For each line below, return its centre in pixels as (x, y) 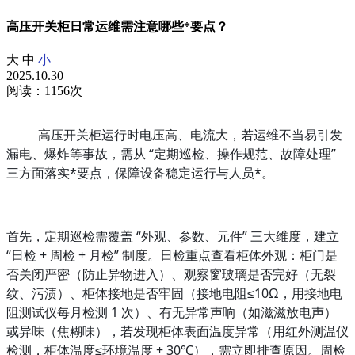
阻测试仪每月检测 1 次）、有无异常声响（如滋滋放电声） (172, 313)
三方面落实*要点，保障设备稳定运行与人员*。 (140, 173)
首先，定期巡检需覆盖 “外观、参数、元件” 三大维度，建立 (173, 237)
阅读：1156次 (44, 91)
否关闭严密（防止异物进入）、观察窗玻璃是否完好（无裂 (171, 275)
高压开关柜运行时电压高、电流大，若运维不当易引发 (190, 135)
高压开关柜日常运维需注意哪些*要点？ (117, 27)
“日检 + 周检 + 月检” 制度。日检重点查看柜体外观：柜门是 (172, 256)
